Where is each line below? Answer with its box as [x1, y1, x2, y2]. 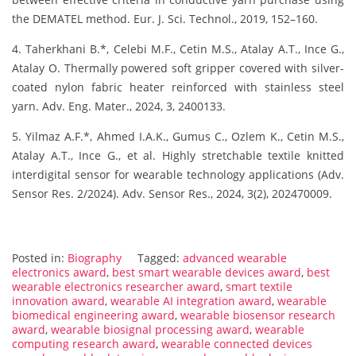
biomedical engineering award [12, 308, 175, 323]
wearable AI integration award [110, 293, 272, 309]
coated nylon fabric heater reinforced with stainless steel [12, 79, 344, 95]
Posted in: [12, 250, 68, 266]
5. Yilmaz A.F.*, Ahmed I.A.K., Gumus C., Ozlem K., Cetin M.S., [12, 129, 344, 145]
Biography [68, 250, 122, 266]
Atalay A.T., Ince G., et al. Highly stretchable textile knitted [12, 148, 344, 164]
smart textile [226, 279, 292, 295]
